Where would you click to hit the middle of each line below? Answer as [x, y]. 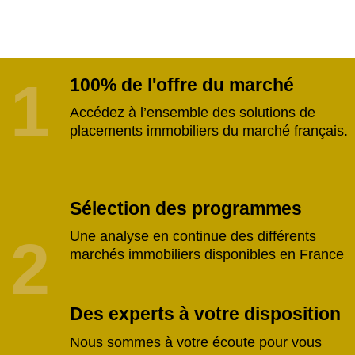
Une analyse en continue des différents [193, 237]
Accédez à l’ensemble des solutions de [192, 113]
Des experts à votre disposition [205, 315]
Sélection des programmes [185, 208]
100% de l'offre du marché [181, 85]
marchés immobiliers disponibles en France [206, 255]
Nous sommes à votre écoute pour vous [195, 342]
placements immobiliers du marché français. [208, 131]
